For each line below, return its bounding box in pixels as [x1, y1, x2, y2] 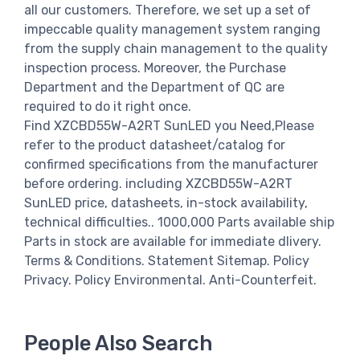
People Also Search [24, 331, 213, 356]
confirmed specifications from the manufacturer [24, 156, 318, 172]
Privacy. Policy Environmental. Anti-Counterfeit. [24, 272, 317, 288]
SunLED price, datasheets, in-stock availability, [24, 194, 308, 211]
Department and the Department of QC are [24, 79, 284, 95]
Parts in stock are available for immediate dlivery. [24, 233, 321, 249]
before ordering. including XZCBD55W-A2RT [24, 175, 292, 191]
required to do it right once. [24, 98, 191, 114]
